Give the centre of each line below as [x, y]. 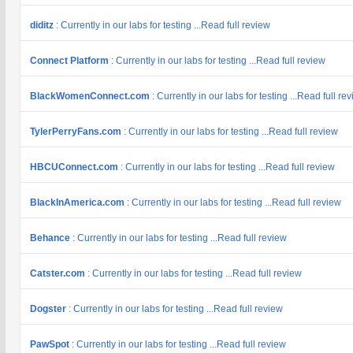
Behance [51, 238]
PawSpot [51, 344]
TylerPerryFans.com [77, 132]
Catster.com [59, 273]
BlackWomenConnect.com [91, 96]
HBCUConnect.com [75, 167]
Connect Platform [71, 61]
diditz [43, 25]
